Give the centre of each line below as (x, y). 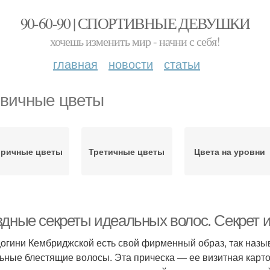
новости (131, 64)
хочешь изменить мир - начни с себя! (135, 41)
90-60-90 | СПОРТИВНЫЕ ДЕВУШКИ (135, 23)
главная (75, 64)
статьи (182, 64)
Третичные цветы (127, 151)
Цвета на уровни (229, 151)
